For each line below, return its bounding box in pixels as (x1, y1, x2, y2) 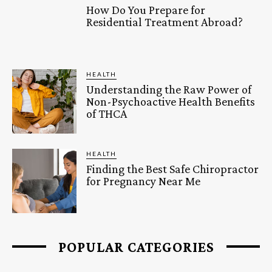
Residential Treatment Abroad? (86, 15, 243, 29)
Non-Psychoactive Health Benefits (86, 94, 256, 108)
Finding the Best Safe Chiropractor (86, 161, 259, 175)
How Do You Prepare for (86, 2, 206, 16)
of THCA (86, 106, 127, 120)
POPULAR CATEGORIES (58, 238, 214, 255)
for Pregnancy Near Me (86, 174, 201, 188)
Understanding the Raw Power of (86, 82, 252, 96)
